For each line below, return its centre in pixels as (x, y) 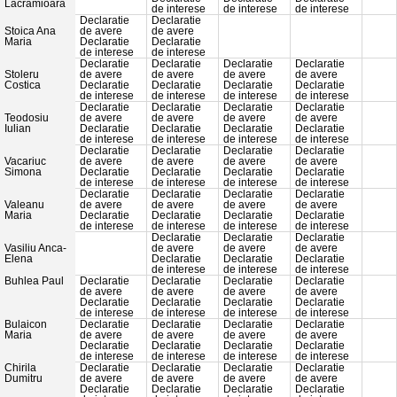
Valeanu (24, 205)
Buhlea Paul (34, 281)
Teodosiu (27, 118)
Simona (23, 172)
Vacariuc (25, 162)
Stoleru (22, 75)
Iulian (18, 129)
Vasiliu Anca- (35, 249)
